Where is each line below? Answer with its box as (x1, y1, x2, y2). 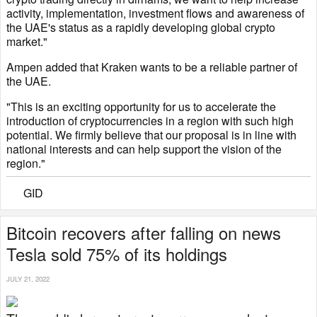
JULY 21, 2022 (6, 274, 50, 284)
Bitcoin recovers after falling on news (6, 220, 281, 246)
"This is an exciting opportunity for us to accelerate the (6, 98, 276, 115)
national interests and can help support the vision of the (6, 141, 282, 158)
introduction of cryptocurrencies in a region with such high (6, 113, 294, 129)
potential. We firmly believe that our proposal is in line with (6, 127, 296, 144)
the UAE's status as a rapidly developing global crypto (6, 19, 275, 36)
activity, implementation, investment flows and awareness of (6, 5, 304, 22)
